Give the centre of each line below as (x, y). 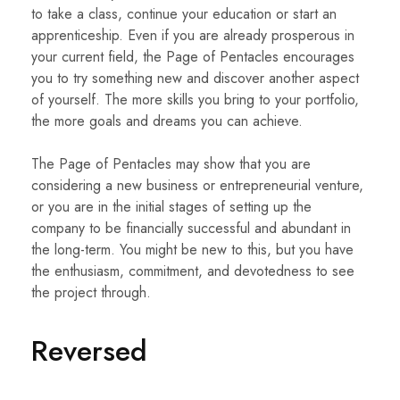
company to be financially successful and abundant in (191, 229)
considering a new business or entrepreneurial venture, (197, 186)
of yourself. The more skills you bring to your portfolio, (195, 100)
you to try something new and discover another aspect (195, 79)
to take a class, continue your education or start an (184, 14)
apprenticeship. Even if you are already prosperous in (193, 36)
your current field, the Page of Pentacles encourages (193, 57)
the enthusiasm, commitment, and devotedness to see (193, 271)
